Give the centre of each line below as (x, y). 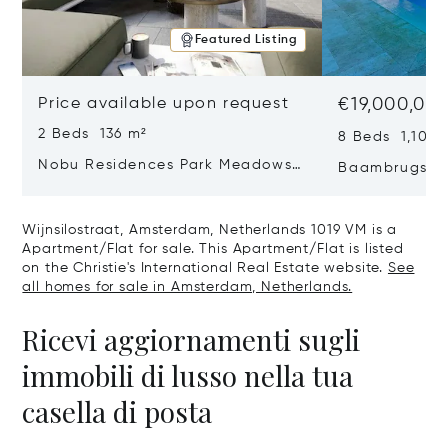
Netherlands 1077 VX (119, 206)
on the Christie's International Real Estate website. (205, 267)
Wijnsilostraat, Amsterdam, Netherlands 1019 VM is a (210, 229)
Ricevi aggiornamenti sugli (191, 339)
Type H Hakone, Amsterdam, (149, 185)
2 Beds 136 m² (93, 133)
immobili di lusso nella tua (188, 375)
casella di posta (117, 411)
